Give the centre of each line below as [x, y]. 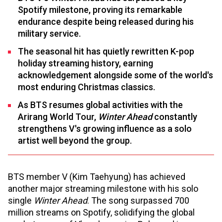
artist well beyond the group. [75, 140]
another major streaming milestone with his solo [103, 188]
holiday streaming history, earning [85, 63]
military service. [49, 33]
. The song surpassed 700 [138, 200]
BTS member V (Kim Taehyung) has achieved [97, 176]
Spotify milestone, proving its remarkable [100, 9]
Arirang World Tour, [57, 116]
